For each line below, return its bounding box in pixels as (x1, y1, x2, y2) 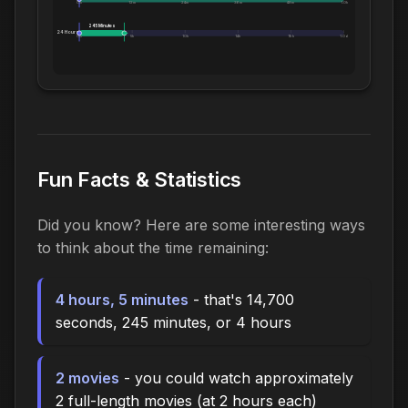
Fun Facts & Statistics (37, 168, 242, 192)
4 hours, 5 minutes (56, 291, 189, 310)
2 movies (56, 369, 119, 388)
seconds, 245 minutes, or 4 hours (56, 313, 291, 332)
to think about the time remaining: (37, 239, 269, 258)
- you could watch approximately (119, 369, 353, 388)
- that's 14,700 (189, 291, 294, 310)
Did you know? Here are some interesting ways (37, 216, 365, 235)
